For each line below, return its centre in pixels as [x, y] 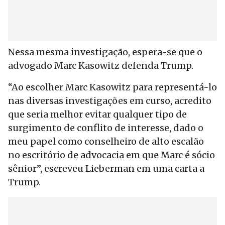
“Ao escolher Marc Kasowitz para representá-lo [113, 87]
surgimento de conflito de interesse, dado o [106, 128]
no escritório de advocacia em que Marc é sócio [111, 155]
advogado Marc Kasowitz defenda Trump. [101, 66]
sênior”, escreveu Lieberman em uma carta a [106, 168]
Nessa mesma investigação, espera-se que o [105, 52]
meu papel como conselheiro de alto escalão [106, 141]
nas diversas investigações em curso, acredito [110, 101]
